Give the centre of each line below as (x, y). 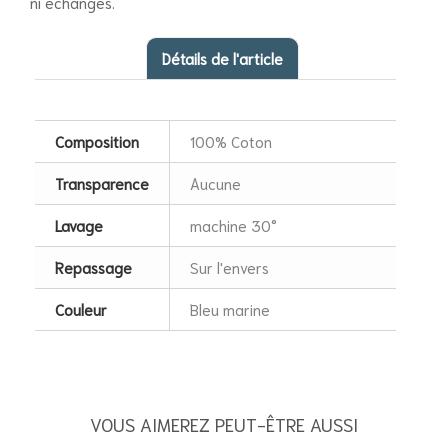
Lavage (79, 225)
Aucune (215, 183)
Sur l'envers (229, 267)
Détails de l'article (222, 58)
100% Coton (231, 141)
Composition (97, 141)
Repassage (93, 267)
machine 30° (233, 225)
